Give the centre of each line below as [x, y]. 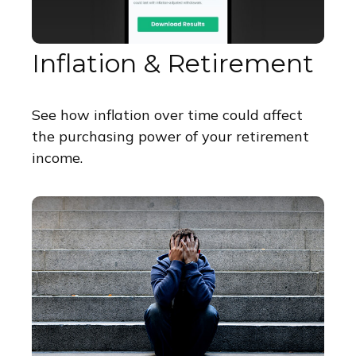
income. [57, 158]
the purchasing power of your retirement [170, 137]
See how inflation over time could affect [167, 115]
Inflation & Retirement [173, 64]
